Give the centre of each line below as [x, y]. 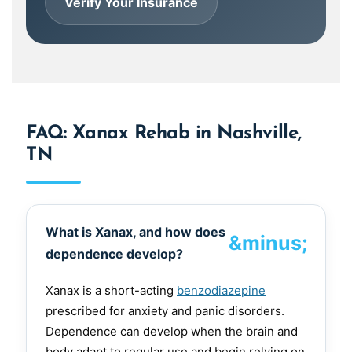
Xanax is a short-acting [111, 291]
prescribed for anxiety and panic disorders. [165, 311]
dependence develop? [114, 254]
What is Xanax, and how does [136, 232]
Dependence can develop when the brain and [172, 332]
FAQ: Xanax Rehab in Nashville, [164, 134]
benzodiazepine [221, 291]
